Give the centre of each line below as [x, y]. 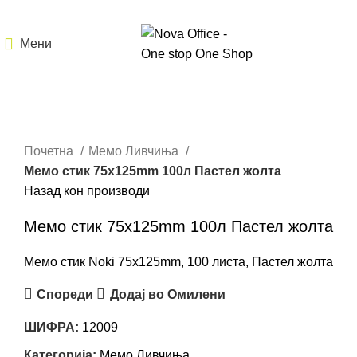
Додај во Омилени [167, 294]
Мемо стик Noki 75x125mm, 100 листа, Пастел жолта [178, 262]
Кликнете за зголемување [100, 131]
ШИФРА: [53, 328]
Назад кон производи [87, 191]
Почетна [50, 151]
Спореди [65, 294]
